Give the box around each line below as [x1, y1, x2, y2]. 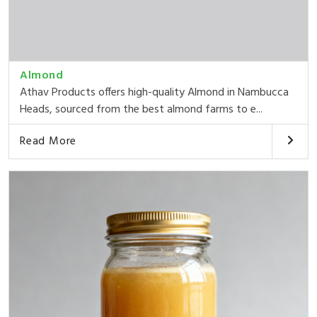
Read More [20, 132, 77, 151]
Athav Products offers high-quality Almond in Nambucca [20, 83, 289, 102]
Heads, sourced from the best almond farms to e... [20, 100, 263, 119]
